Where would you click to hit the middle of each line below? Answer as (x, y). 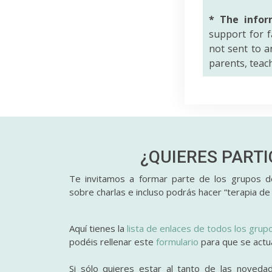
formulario (177, 241)
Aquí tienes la (98, 228)
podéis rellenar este (113, 241)
